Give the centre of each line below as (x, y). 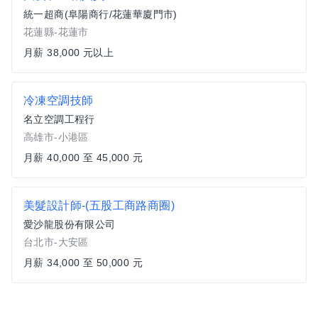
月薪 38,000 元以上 (69, 53)
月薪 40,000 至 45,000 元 (83, 158)
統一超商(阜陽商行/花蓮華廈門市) (100, 14)
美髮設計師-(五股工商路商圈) (99, 205)
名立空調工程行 (59, 119)
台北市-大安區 (56, 242)
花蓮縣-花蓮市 (56, 32)
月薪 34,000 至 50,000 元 (83, 263)
